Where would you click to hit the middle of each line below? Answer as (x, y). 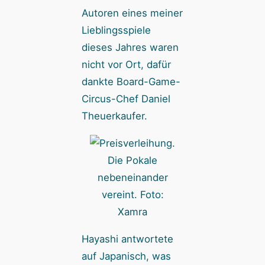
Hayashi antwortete (127, 239)
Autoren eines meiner (132, 13)
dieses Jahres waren (130, 47)
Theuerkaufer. (114, 116)
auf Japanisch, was (126, 256)
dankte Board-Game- (131, 81)
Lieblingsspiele (116, 30)
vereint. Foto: (132, 194)
